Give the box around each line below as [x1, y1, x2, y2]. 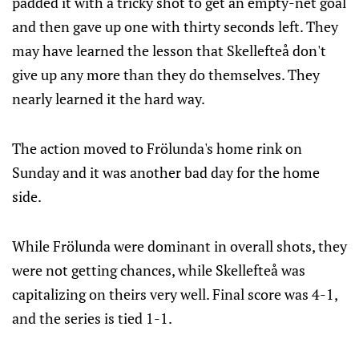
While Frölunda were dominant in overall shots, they [12, 236, 347, 256]
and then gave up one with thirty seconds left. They [12, 17, 338, 36]
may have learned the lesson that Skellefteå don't [12, 41, 326, 60]
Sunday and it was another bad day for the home [12, 163, 320, 182]
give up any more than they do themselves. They [12, 65, 320, 84]
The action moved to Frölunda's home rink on [12, 139, 302, 158]
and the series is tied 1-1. [12, 309, 172, 328]
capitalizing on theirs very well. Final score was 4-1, [12, 284, 337, 304]
